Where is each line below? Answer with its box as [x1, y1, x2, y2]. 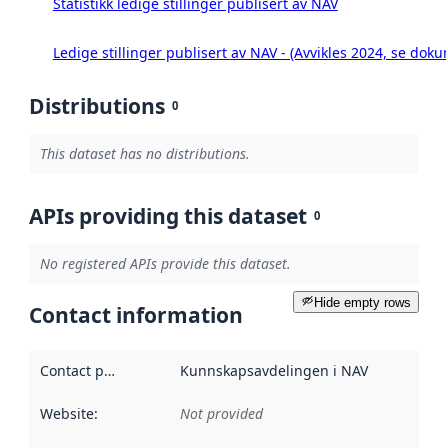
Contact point [103, 360, 115, 380]
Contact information [29, 301, 243, 330]
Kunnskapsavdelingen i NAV [179, 360, 368, 380]
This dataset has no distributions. [39, 144, 250, 164]
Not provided [179, 404, 263, 424]
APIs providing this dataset [29, 201, 307, 230]
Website [39, 404, 94, 424]
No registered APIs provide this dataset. [39, 254, 291, 274]
